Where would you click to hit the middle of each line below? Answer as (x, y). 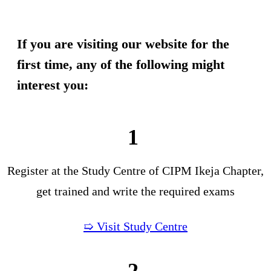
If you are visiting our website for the (123, 44)
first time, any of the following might (121, 65)
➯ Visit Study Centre (135, 227)
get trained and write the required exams (135, 191)
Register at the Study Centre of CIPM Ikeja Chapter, (135, 171)
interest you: (53, 85)
